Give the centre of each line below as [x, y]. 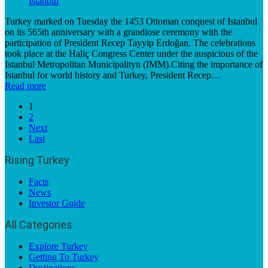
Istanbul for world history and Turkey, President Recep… [113, 75]
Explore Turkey [58, 246]
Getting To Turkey [64, 257]
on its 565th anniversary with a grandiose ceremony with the [118, 32]
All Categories [39, 225]
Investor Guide [57, 203]
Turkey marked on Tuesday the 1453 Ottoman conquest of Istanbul [131, 21]
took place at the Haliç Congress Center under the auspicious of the [131, 54]
